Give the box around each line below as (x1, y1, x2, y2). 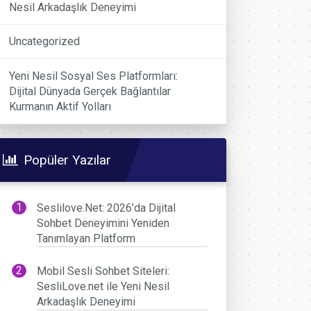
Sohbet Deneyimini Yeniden (37, 217, 170, 230)
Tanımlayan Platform (37, 232, 136, 246)
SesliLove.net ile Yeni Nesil (37, 280, 170, 294)
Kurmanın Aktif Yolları (9, 99, 112, 113)
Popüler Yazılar (24, 152, 111, 169)
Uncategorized (9, 35, 81, 49)
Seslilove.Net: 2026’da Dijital (37, 201, 176, 215)
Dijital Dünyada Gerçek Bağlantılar (9, 84, 171, 98)
